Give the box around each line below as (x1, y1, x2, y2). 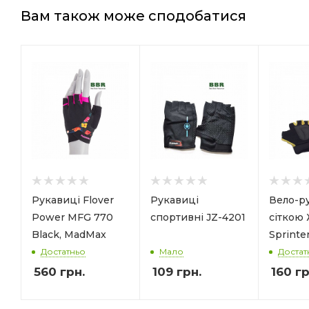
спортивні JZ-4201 (150, 210, 246, 223)
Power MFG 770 (32, 210, 113, 223)
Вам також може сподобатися (21, 8, 246, 24)
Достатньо (41, 246, 86, 257)
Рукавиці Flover (32, 193, 114, 206)
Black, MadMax (32, 228, 106, 241)
